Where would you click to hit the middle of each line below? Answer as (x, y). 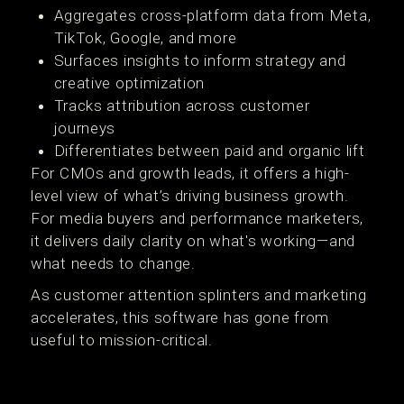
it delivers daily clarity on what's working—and (193, 241)
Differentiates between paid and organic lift (209, 151)
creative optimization (129, 83)
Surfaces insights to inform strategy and (200, 60)
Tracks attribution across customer (182, 106)
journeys (85, 128)
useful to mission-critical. (122, 340)
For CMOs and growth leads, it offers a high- (190, 173)
